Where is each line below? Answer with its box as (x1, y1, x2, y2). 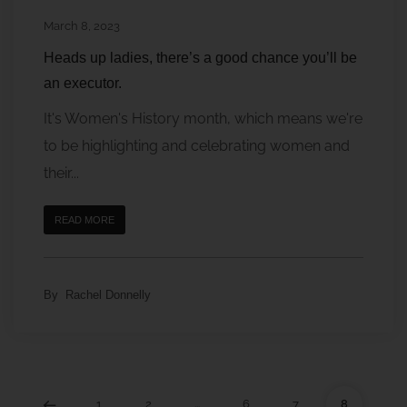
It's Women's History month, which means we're (44, 109, 362, 127)
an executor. (44, 74, 122, 91)
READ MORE (55, 213, 114, 225)
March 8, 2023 (44, 18, 120, 33)
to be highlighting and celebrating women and (44, 136, 350, 154)
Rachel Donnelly (65, 287, 151, 302)
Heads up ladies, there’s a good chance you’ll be (44, 49, 357, 65)
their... (44, 164, 79, 182)
